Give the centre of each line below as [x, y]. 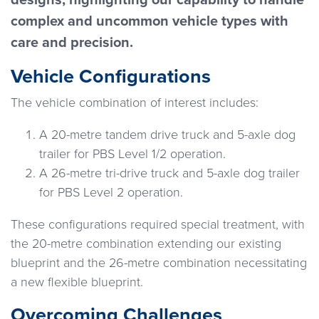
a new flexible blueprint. [77, 282]
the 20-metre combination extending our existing [146, 244]
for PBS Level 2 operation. [111, 193]
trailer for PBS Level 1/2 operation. [132, 154]
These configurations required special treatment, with [158, 225]
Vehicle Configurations [111, 77]
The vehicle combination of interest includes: [135, 103]
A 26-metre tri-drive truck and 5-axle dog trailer [169, 173]
